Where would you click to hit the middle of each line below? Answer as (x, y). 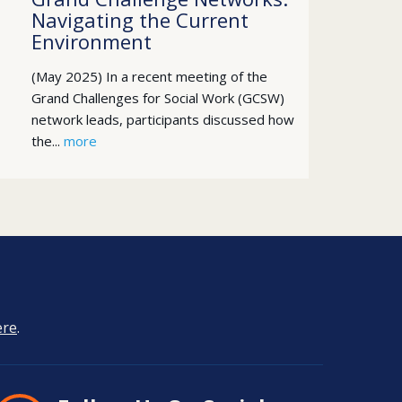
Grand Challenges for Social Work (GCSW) (157, 98)
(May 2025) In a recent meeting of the (149, 76)
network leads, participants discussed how (162, 119)
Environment (91, 41)
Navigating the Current (140, 20)
